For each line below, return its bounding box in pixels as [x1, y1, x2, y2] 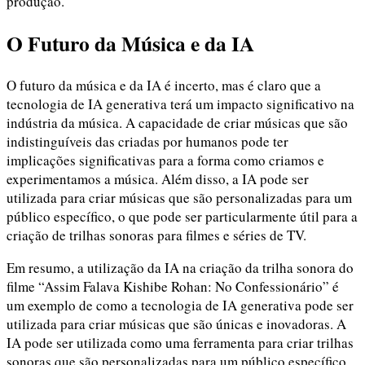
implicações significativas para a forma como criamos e [7, 151, 324, 169]
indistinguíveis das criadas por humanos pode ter [7, 132, 288, 151]
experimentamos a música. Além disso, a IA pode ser [7, 169, 309, 188]
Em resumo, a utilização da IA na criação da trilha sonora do [7, 258, 354, 277]
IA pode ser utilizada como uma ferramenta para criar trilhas [7, 333, 354, 352]
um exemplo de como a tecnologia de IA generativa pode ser [7, 296, 354, 314]
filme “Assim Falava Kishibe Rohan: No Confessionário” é [7, 277, 339, 296]
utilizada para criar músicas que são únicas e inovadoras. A [7, 314, 346, 333]
